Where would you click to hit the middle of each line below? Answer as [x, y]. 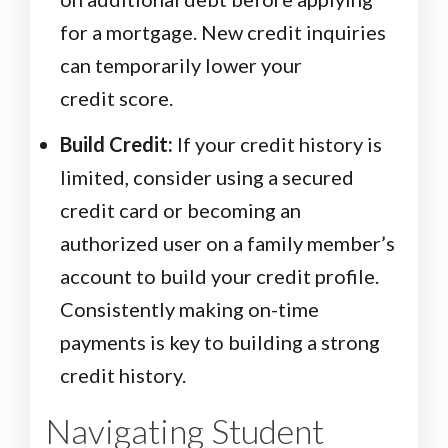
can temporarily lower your [181, 65]
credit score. [116, 98]
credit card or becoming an [180, 210]
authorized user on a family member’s [227, 243]
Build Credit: [116, 144]
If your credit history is [277, 144]
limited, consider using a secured [207, 177]
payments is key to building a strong [220, 342]
